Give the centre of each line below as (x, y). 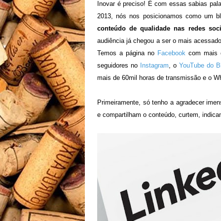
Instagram (155, 65)
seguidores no (119, 65)
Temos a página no (127, 53)
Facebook (171, 53)
